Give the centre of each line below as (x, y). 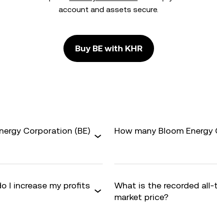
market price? (141, 197)
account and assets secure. (108, 9)
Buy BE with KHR (108, 48)
